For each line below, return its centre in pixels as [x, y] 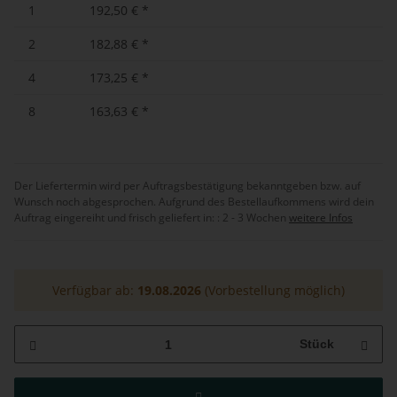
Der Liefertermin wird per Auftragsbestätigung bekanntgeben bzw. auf [187, 186]
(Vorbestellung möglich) [273, 291]
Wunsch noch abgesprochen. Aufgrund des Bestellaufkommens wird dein [194, 202]
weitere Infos [321, 218]
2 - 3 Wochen [256, 218]
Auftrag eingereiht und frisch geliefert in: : [118, 218]
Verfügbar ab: [95, 291]
